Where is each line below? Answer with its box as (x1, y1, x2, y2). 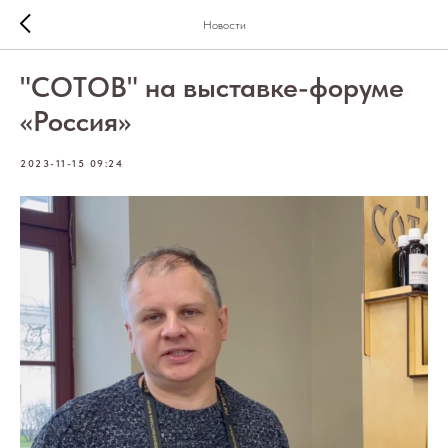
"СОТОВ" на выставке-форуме (20, 70, 404, 104)
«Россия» (20, 104, 131, 138)
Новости (202, 18, 246, 32)
